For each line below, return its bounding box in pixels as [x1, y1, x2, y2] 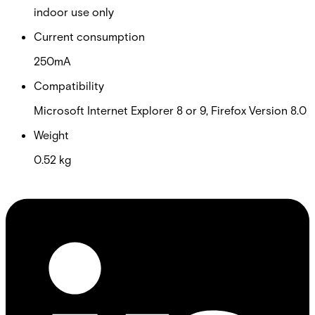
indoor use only [34, 4, 114, 18]
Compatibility [34, 78, 104, 92]
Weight [34, 127, 69, 141]
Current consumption [34, 29, 145, 43]
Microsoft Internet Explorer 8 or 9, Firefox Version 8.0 [34, 103, 307, 117]
